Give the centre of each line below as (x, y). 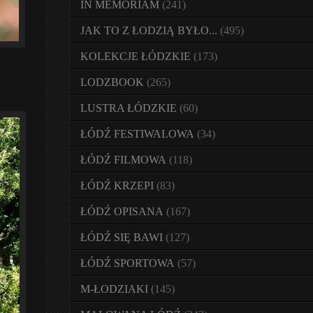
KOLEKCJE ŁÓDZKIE (136, 56)
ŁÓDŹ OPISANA (122, 211)
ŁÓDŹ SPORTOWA (128, 263)
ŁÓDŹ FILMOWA (123, 160)
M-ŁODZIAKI (114, 289)
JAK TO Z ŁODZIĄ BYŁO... (149, 30)
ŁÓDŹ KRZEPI (117, 185)
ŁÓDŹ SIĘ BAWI (122, 237)
